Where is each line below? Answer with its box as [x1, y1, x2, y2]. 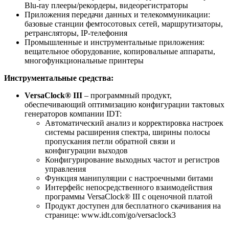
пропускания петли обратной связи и [45, 137, 175, 146]
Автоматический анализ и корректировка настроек [45, 119, 223, 128]
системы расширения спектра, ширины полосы [45, 128, 210, 137]
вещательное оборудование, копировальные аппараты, [25, 47, 215, 56]
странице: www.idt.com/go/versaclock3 [45, 211, 176, 220]
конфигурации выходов [45, 146, 128, 155]
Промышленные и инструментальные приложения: [25, 38, 204, 47]
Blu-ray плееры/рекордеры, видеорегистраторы [25, 1, 188, 10]
